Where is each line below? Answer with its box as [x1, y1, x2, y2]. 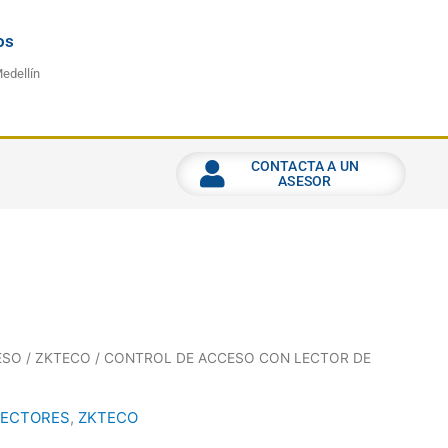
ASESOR [278, 173, 332, 190]
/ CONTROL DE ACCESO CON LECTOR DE [91, 350, 371, 367]
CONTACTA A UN [250, 158, 360, 175]
